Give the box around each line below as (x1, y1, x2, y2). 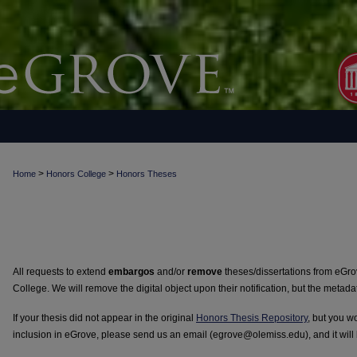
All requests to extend (13, 266, 108, 277)
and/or (155, 266, 187, 277)
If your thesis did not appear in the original (13, 312, 196, 324)
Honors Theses (116, 169, 177, 178)
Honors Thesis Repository (196, 312, 308, 324)
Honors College (46, 169, 106, 178)
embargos (108, 266, 155, 277)
